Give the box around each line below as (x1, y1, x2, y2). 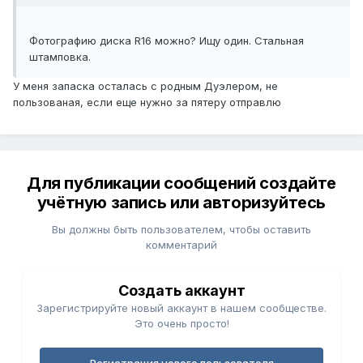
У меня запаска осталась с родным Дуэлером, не (13, 79, 278, 93)
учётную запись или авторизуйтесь (36, 193, 327, 213)
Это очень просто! (134, 317, 229, 331)
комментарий (146, 238, 217, 252)
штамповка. (29, 50, 91, 64)
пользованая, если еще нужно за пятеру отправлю (13, 96, 281, 109)
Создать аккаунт (117, 282, 246, 300)
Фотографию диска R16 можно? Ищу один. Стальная (29, 34, 304, 48)
